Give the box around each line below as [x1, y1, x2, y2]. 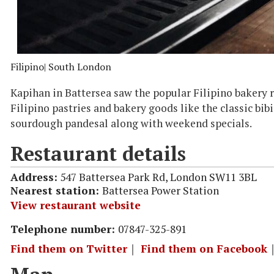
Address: [10, 169, 57, 184]
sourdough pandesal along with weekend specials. [10, 116, 252, 130]
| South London [44, 59, 111, 73]
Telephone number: [10, 221, 118, 236]
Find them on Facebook [141, 241, 267, 256]
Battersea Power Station [102, 183, 219, 198]
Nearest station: [10, 183, 102, 198]
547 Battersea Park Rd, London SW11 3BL [57, 169, 257, 184]
